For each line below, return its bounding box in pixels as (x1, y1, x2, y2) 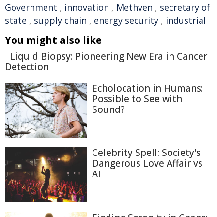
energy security (94, 15, 158, 26)
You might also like (5, 33, 102, 46)
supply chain (34, 15, 87, 26)
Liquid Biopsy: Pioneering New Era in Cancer (10, 50, 207, 62)
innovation (64, 1, 109, 13)
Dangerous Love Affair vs (92, 157, 202, 170)
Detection (5, 61, 49, 73)
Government (5, 1, 57, 13)
